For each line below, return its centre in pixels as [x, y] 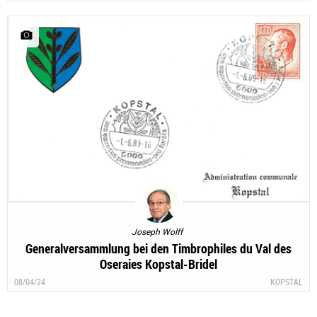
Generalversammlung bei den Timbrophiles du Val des [158, 249]
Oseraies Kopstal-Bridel [158, 264]
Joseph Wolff [157, 232]
